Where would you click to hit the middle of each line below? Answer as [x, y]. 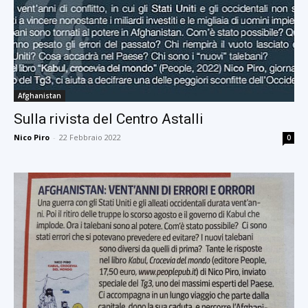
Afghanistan [40, 95]
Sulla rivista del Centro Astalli [109, 119]
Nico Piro [32, 137]
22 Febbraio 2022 [90, 137]
